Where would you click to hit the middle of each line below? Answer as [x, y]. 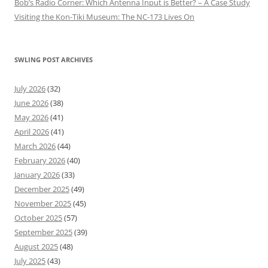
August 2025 [36, 247]
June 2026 [31, 103]
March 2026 [35, 146]
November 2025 [43, 204]
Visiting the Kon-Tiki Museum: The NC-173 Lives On [104, 17]
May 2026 [31, 118]
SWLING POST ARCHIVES [54, 60]
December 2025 [42, 189]
